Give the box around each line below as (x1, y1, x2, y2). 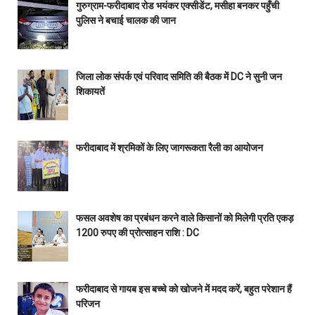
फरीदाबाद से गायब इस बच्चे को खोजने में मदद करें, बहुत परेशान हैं (75, 283, 292, 295)
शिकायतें (75, 85, 105, 97)
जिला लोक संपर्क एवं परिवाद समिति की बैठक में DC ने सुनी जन (75, 70, 282, 82)
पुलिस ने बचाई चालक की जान (75, 15, 176, 27)
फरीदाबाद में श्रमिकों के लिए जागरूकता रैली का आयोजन (75, 141, 263, 153)
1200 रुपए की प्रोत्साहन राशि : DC (75, 227, 199, 239)
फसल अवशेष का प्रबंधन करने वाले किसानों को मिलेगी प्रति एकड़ (75, 212, 294, 224)
